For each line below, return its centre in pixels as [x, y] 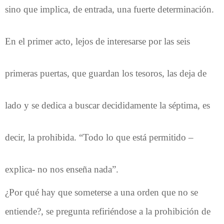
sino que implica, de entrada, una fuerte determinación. [109, 9]
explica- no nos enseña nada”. [62, 169]
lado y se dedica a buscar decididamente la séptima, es [107, 105]
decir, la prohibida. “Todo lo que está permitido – [99, 137]
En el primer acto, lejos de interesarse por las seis [97, 41]
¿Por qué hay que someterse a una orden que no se [101, 192]
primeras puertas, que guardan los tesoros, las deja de [106, 73]
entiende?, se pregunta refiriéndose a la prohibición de [108, 211]
